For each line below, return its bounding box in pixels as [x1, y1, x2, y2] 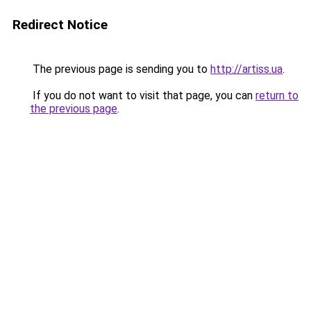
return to [255, 89, 299, 102]
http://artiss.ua [210, 62, 283, 76]
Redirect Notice [12, 17, 108, 33]
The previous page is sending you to [30, 62, 210, 76]
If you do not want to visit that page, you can [30, 89, 255, 102]
